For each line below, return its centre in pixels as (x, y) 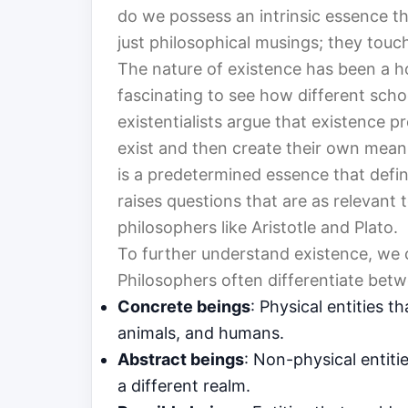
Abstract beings (181, 360)
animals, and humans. (201, 333)
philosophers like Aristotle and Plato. (258, 228)
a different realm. (184, 386)
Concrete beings (184, 307)
